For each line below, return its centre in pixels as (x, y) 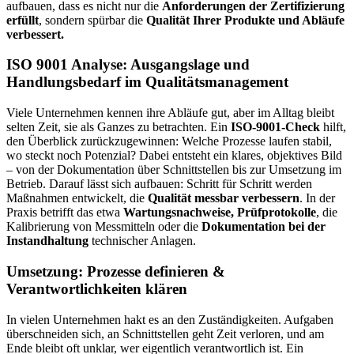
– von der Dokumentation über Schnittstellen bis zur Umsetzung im (174, 170)
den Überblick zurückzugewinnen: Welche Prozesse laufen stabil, (169, 141)
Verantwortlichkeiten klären (97, 288)
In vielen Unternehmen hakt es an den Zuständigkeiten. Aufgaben (170, 319)
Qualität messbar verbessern (224, 198)
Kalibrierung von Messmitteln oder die (104, 227)
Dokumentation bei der (264, 227)
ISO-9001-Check (275, 127)
